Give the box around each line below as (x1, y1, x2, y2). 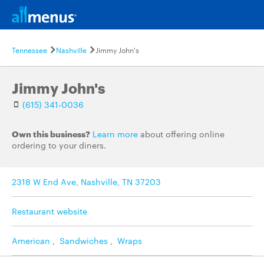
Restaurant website (12, 205, 87, 217)
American (12, 235, 50, 246)
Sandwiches (60, 235, 108, 246)
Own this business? (12, 128, 90, 139)
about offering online (138, 128, 225, 140)
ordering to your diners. (12, 139, 106, 151)
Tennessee (12, 44, 47, 55)
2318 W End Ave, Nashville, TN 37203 (12, 176, 161, 187)
